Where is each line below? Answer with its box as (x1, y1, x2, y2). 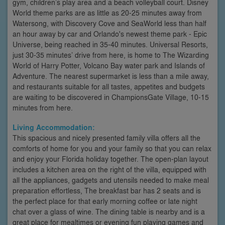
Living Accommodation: (13, 122, 95, 133)
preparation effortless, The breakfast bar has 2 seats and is (13, 185, 201, 195)
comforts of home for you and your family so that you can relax (13, 143, 211, 153)
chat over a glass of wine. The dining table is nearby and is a (13, 206, 205, 216)
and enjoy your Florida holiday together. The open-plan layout (13, 153, 208, 164)
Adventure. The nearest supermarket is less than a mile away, (13, 70, 209, 81)
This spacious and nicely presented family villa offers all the (13, 132, 200, 143)
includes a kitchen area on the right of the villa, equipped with (13, 164, 206, 174)
